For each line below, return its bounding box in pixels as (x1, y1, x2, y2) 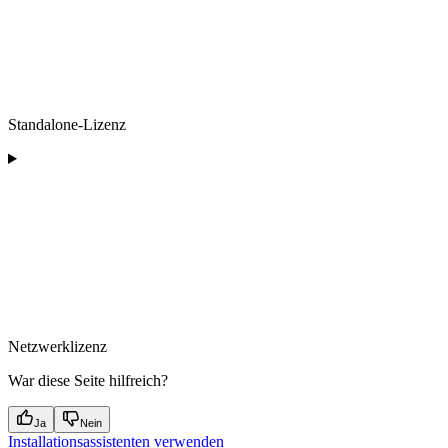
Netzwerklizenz (8, 338, 107, 355)
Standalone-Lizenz (8, 116, 126, 133)
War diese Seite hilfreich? (8, 372, 168, 389)
